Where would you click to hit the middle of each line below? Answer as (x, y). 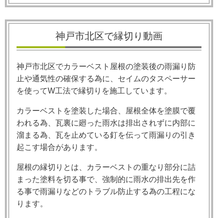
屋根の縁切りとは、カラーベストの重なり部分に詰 (106, 167)
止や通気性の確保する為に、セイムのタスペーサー (106, 79)
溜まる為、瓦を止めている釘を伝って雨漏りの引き (106, 135)
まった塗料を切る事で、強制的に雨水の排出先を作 (106, 180)
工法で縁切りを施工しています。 (113, 91)
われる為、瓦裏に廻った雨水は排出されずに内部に (106, 123)
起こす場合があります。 (59, 147)
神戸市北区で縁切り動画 (109, 36)
